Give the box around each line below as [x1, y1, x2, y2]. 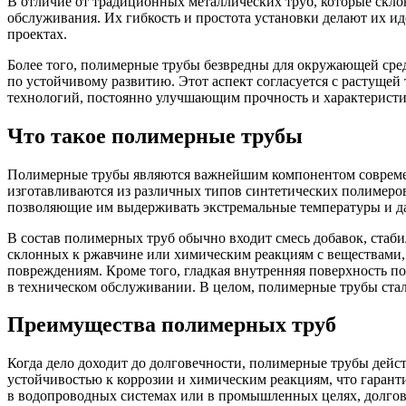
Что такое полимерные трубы [7, 123, 303, 148]
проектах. [7, 25, 67, 42]
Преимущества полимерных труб [7, 313, 336, 337]
